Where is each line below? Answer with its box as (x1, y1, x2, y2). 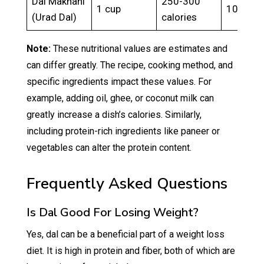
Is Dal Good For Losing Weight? (26, 204, 199, 221)
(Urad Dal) (32, 11, 77, 24)
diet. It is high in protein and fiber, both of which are (26, 245, 235, 257)
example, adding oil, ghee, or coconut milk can (26, 93, 214, 104)
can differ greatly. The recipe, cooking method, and (26, 60, 233, 71)
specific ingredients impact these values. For (26, 76, 212, 88)
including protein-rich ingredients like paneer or (26, 126, 220, 137)
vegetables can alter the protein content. (26, 142, 192, 154)
